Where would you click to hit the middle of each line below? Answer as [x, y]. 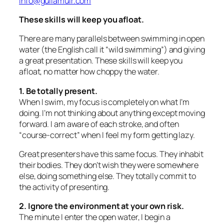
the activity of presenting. [64, 187]
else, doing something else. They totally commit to [107, 176]
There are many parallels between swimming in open [112, 39]
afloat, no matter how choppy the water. [89, 72]
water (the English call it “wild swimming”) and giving [112, 50]
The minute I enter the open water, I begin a [95, 217]
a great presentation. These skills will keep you [101, 61]
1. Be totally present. [58, 91]
